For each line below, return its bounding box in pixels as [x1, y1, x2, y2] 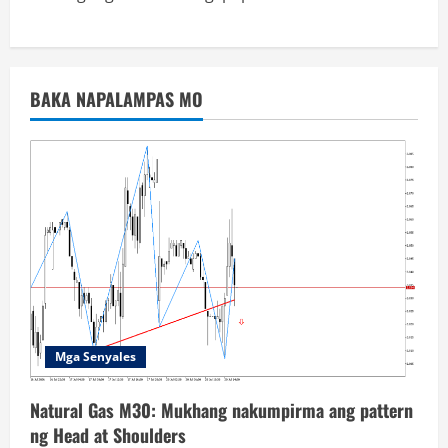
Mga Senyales [55, 347, 136, 365]
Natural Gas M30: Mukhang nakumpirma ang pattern [30, 396, 413, 423]
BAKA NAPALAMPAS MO [30, 86, 203, 113]
